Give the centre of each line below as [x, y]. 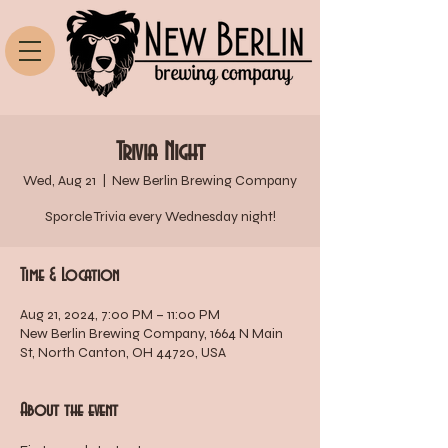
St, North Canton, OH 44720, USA [123, 352]
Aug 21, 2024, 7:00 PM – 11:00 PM [120, 314]
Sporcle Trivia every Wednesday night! [160, 216]
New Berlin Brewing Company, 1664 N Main [151, 333]
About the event [69, 411]
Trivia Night [160, 153]
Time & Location [69, 276]
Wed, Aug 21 [59, 180]
